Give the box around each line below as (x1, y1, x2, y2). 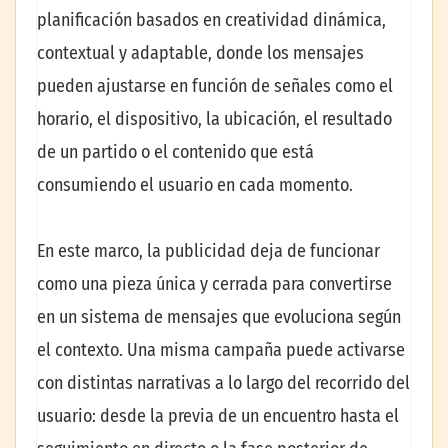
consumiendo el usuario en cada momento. (37, 174, 353, 197)
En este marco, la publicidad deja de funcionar (37, 239, 380, 262)
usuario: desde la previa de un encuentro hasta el (37, 404, 399, 427)
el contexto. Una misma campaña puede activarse (37, 338, 405, 361)
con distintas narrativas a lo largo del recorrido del (37, 371, 410, 394)
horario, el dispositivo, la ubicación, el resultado (37, 108, 392, 131)
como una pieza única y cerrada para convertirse (37, 272, 392, 295)
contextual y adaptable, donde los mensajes (37, 42, 364, 65)
